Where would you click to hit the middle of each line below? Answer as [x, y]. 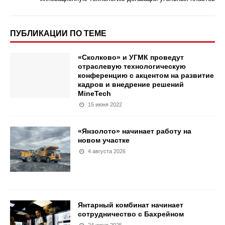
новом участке [104, 140]
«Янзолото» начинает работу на [135, 131]
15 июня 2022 [105, 104]
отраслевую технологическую [132, 66]
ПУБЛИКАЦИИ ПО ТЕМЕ [58, 33]
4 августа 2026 [107, 151]
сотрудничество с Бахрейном [131, 214]
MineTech [94, 93]
